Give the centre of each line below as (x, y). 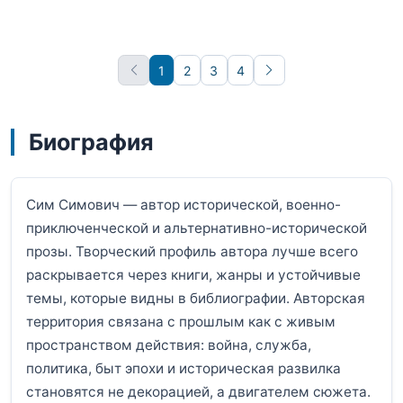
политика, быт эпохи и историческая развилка (184, 369)
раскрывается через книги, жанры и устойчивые (193, 275)
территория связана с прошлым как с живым (181, 322)
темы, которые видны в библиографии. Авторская (196, 299)
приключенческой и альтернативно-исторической (197, 228)
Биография (91, 142)
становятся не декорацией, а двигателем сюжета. (198, 392)
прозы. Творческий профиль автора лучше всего (192, 252)
